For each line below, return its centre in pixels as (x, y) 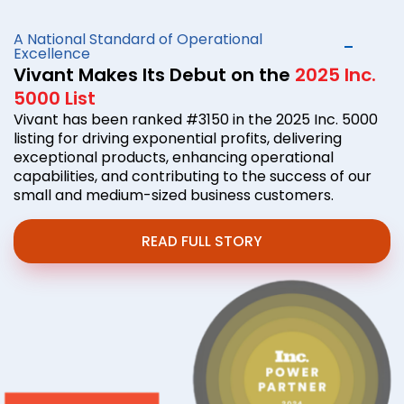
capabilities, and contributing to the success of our (193, 176)
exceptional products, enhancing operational (174, 157)
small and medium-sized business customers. (174, 195)
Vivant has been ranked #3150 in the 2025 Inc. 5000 (196, 119)
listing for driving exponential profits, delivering (178, 138)
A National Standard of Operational (138, 39)
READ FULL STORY (202, 241)
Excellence (52, 53)
